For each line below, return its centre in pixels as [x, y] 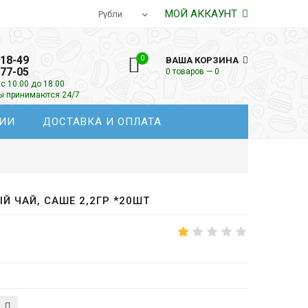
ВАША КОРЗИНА [203, 60]
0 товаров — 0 [192, 71]
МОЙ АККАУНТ [202, 14]
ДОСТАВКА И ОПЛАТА [102, 122]
